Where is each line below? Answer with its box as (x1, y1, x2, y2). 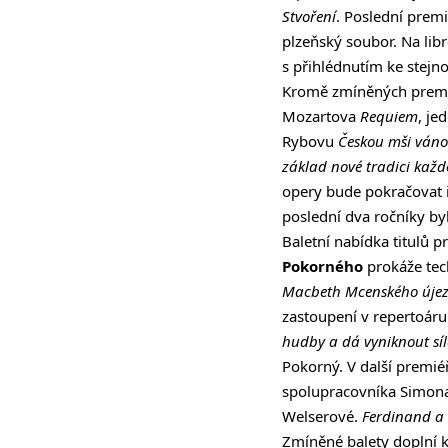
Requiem (360, 106, 418, 127)
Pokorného (282, 256, 363, 277)
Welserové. (282, 406, 362, 427)
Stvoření (282, 6, 336, 27)
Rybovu (282, 131, 338, 152)
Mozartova (282, 106, 360, 127)
